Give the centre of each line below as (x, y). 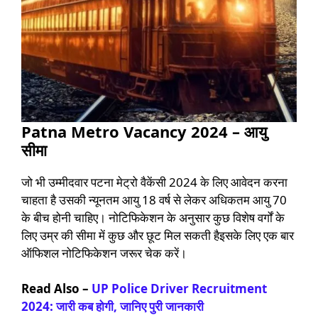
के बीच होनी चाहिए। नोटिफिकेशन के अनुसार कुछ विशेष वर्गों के (153, 217)
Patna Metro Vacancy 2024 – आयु (144, 131)
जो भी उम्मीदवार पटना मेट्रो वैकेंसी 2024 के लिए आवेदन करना (154, 182)
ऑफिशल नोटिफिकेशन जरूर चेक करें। (104, 253)
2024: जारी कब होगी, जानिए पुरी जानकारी (113, 307)
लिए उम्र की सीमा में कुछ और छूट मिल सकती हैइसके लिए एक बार (158, 235)
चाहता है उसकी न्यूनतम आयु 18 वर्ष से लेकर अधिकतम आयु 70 (154, 199)
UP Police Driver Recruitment (179, 289)
